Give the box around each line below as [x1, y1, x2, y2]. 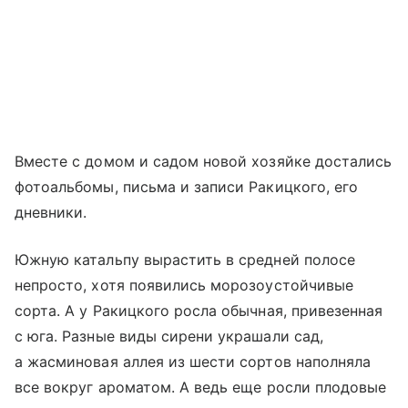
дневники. [15, 202, 87, 221]
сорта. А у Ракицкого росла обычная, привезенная [15, 301, 383, 320]
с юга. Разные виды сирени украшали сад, [15, 326, 323, 345]
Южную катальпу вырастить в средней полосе [15, 250, 355, 269]
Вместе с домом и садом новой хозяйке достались [15, 151, 393, 170]
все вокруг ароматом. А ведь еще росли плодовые [15, 377, 387, 396]
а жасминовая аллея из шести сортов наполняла [15, 352, 372, 371]
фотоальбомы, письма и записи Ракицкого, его [15, 177, 359, 196]
